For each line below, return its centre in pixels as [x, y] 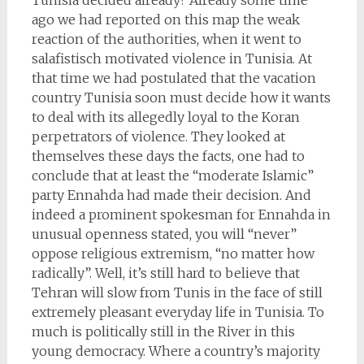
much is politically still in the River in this [163, 331]
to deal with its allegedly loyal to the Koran [165, 117]
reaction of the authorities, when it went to [166, 39]
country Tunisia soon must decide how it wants [181, 97]
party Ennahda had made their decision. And [171, 195]
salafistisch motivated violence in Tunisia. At [171, 58]
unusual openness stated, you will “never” [164, 234]
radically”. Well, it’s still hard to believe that [165, 273]
